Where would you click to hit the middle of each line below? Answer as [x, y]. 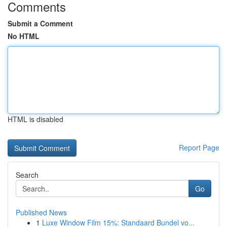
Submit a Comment [40, 23]
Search [27, 175]
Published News [41, 212]
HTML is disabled [35, 119]
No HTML [24, 36]
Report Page [199, 147]
